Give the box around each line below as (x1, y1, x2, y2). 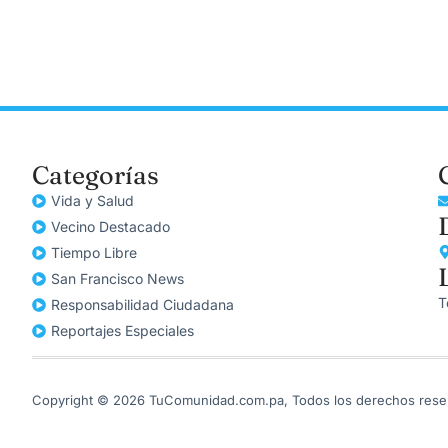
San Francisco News (51, 270, 184, 288)
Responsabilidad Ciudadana (51, 296, 234, 314)
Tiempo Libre (51, 244, 137, 262)
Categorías (32, 160, 159, 191)
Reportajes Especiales (51, 322, 194, 340)
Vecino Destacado (51, 218, 170, 236)
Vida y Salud (51, 192, 134, 210)
